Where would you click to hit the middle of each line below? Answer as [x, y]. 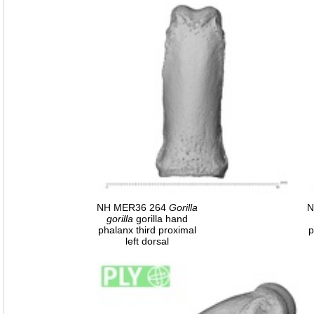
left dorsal [147, 241]
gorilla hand [161, 219]
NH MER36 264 [133, 208]
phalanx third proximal [147, 230]
